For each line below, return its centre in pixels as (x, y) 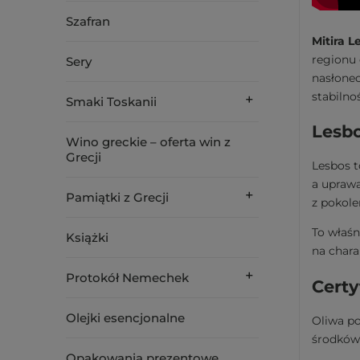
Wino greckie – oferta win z (148, 142)
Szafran (88, 21)
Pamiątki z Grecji (117, 197)
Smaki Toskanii (111, 102)
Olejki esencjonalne (125, 318)
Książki (87, 237)
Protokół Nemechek (127, 278)
